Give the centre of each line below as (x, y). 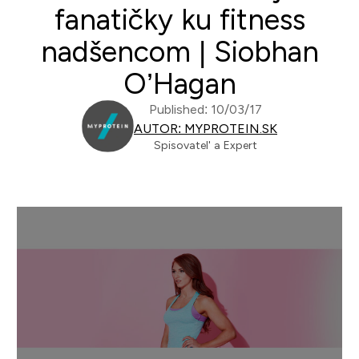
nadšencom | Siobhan (179, 52)
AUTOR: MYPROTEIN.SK (206, 129)
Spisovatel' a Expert (206, 145)
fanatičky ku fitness (179, 20)
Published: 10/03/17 (206, 109)
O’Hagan (179, 84)
